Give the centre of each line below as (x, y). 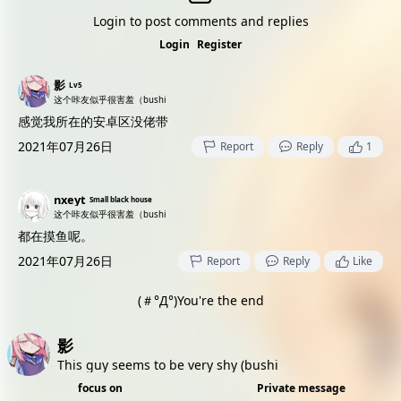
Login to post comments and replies (200, 21)
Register (219, 44)
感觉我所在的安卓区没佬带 (93, 121)
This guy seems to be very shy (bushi (168, 365)
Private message (301, 388)
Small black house (121, 199)
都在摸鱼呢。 (55, 236)
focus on (100, 388)
